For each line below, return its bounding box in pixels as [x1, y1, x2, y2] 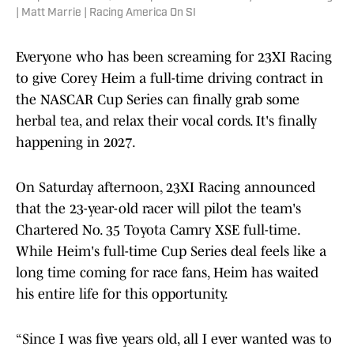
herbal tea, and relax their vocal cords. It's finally [16, 113, 317, 130]
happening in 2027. [16, 134, 136, 151]
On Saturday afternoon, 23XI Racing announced [16, 179, 315, 196]
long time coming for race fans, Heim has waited [16, 265, 318, 281]
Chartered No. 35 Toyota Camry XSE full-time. [16, 222, 299, 239]
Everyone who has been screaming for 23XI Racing [16, 49, 332, 66]
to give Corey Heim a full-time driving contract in [16, 70, 323, 87]
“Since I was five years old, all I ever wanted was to [16, 331, 332, 348]
